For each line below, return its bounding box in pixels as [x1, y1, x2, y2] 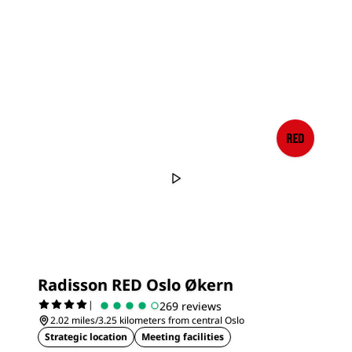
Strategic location [45, 330, 127, 343]
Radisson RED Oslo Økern [38, 274, 233, 295]
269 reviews [159, 298, 222, 313]
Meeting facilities [141, 330, 224, 343]
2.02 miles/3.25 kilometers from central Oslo [50, 313, 244, 327]
